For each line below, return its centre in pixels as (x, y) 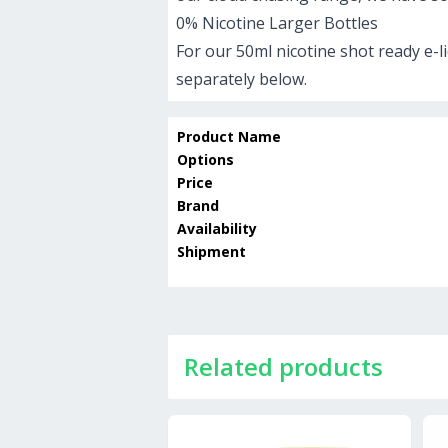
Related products (283, 367)
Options (205, 160)
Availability (217, 229)
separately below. (241, 79)
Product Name (229, 137)
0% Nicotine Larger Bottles (277, 23)
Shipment (211, 252)
